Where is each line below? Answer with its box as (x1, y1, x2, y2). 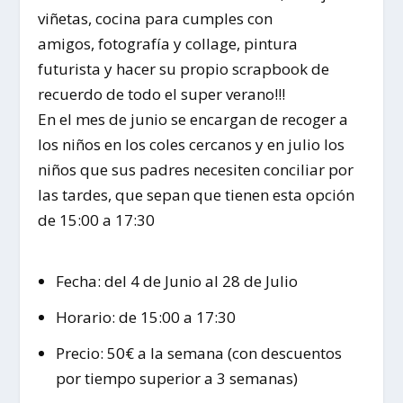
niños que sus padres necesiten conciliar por (38, 159, 354, 181)
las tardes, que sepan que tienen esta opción (38, 184, 355, 206)
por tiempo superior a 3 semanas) (55, 367, 298, 389)
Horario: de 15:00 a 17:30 (55, 306, 236, 327)
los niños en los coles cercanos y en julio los (38, 134, 345, 156)
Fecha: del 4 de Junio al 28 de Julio (55, 270, 298, 291)
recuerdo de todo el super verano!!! (38, 84, 286, 105)
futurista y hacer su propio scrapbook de (38, 58, 330, 80)
